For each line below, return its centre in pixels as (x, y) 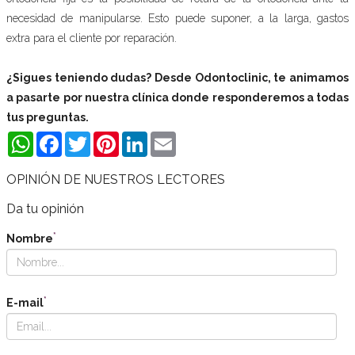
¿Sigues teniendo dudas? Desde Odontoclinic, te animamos (177, 78)
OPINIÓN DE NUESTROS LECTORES (116, 179)
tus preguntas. (48, 117)
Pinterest (140, 138)
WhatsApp (59, 138)
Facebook (84, 138)
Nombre (30, 239)
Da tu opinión (45, 209)
